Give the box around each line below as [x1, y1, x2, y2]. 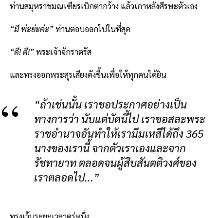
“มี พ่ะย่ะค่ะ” [10, 23, 55, 34]
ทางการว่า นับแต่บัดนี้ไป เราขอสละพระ [34, 111, 205, 126]
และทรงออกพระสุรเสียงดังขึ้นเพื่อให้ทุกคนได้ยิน [10, 69, 166, 80]
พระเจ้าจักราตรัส [34, 46, 91, 57]
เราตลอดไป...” [34, 170, 99, 184]
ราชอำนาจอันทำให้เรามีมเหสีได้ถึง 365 [34, 126, 203, 140]
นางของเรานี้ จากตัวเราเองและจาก [34, 141, 186, 155]
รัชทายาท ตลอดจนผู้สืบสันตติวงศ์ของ [34, 155, 197, 169]
